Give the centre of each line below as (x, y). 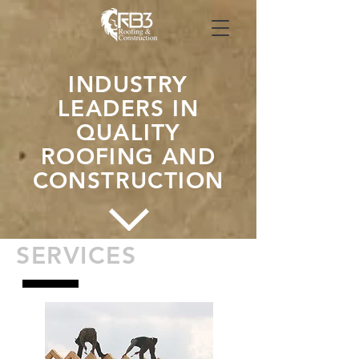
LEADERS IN (128, 108)
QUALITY (128, 132)
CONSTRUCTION (128, 180)
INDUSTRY (128, 84)
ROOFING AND (128, 156)
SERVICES (76, 256)
